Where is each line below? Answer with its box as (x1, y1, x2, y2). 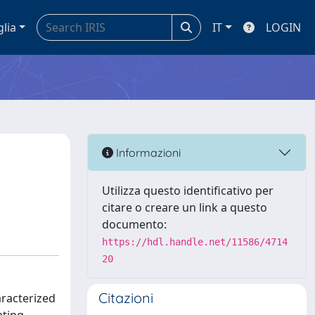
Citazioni (98, 289, 153, 307)
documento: (102, 217, 167, 232)
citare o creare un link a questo (102, 200, 267, 215)
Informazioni (113, 145, 181, 160)
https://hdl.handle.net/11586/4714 (102, 236, 288, 247)
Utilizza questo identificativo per (102, 183, 274, 198)
